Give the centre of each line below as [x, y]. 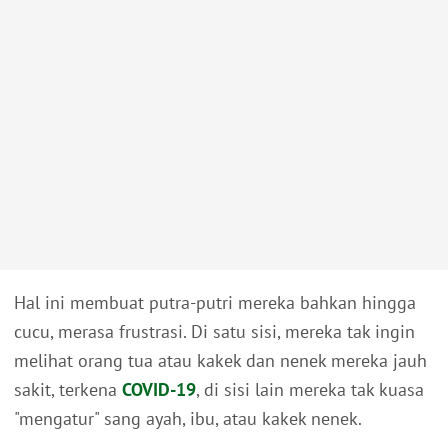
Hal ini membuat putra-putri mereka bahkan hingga [215, 303]
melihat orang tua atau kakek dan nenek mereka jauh [220, 361]
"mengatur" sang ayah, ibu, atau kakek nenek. [188, 419]
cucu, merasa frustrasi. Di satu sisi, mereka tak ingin [214, 332]
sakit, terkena [68, 390]
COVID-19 [159, 390]
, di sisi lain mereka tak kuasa [310, 390]
